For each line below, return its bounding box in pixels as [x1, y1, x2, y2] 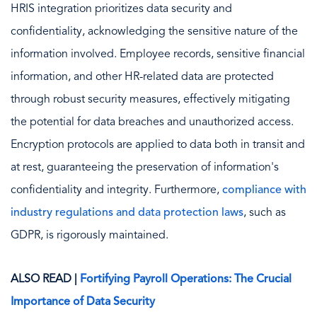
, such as [243, 207, 286, 219]
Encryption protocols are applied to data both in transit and [11, 139, 305, 151]
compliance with [222, 184, 306, 196]
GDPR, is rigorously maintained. [11, 229, 168, 241]
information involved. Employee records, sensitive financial [11, 48, 305, 60]
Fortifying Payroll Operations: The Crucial [80, 273, 292, 285]
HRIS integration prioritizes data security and [11, 3, 232, 15]
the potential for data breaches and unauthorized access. [11, 116, 294, 128]
